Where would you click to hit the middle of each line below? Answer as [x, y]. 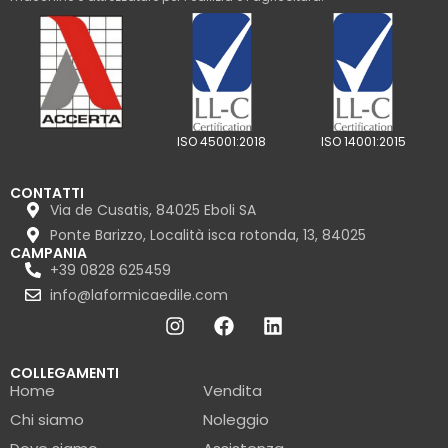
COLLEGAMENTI [64, 372]
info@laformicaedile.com [139, 294]
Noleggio [235, 419]
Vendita [232, 390]
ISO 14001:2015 [363, 142]
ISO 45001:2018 [222, 142]
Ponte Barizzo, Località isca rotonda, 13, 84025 [208, 234]
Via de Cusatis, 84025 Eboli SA [153, 209]
